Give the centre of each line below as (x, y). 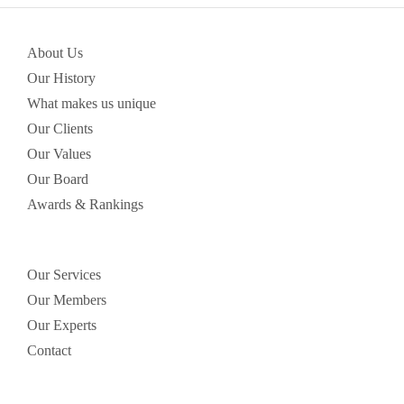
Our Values (59, 153)
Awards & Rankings (85, 204)
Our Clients (60, 128)
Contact (49, 350)
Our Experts (62, 325)
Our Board (58, 179)
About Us (55, 52)
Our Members (67, 299)
